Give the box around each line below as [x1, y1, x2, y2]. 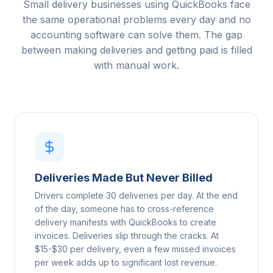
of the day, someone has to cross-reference [35, 203, 214, 214]
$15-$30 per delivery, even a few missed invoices [35, 243, 236, 254]
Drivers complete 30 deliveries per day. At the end [35, 190, 238, 200]
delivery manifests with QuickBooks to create [35, 216, 216, 227]
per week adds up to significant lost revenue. [35, 257, 217, 268]
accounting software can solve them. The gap [30, 28, 243, 41]
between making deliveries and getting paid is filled [21, 43, 252, 56]
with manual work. [94, 58, 179, 71]
